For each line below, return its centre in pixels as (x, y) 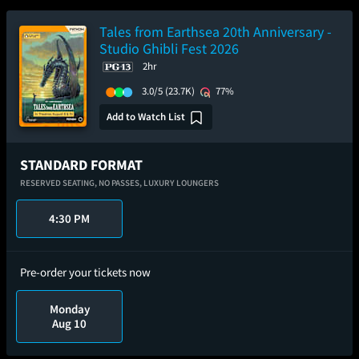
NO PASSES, (121, 183)
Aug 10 (70, 323)
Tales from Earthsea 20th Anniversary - (216, 32)
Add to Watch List (146, 116)
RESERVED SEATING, (59, 183)
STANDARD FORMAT (81, 165)
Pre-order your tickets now (85, 272)
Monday (69, 309)
